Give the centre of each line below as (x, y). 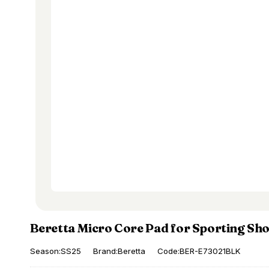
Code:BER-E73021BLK (199, 251)
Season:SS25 (55, 251)
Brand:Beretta (119, 251)
